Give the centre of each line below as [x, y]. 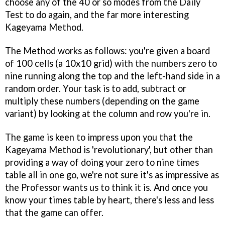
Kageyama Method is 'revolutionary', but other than [109, 149]
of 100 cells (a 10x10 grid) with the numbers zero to [111, 63]
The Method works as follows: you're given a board [107, 50]
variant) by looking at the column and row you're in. [108, 113]
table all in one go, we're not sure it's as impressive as [112, 175]
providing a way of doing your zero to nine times [102, 162]
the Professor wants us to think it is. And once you [106, 187]
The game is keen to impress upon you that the [99, 137]
